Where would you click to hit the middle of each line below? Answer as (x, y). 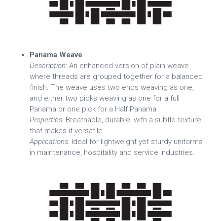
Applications (49, 141)
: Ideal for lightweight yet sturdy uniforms (135, 141)
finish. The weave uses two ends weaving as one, (112, 87)
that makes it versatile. (67, 130)
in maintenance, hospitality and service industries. (112, 152)
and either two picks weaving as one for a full (105, 98)
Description (48, 65)
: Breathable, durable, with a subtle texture (132, 120)
